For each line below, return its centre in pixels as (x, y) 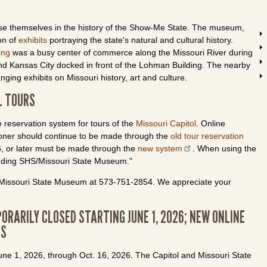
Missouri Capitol (166, 123)
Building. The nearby (210, 65)
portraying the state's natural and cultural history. (140, 40)
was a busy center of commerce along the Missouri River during (131, 52)
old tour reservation (207, 136)
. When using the (224, 148)
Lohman (154, 65)
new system (160, 148)
